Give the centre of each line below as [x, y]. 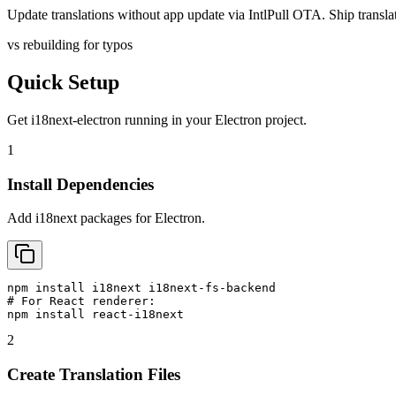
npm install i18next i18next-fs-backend [141, 288]
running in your [168, 120]
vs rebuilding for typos [70, 45]
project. [284, 120]
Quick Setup [63, 83]
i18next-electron [76, 120]
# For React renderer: [81, 301]
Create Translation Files [94, 375]
